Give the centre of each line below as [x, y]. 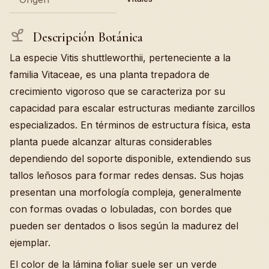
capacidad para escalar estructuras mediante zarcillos [132, 108]
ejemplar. [30, 243]
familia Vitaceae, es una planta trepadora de [110, 75]
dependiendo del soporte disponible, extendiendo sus [130, 159]
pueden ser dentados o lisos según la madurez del [124, 226]
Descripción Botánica [86, 37]
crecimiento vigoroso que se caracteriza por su [117, 92]
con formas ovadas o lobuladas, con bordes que [121, 209]
